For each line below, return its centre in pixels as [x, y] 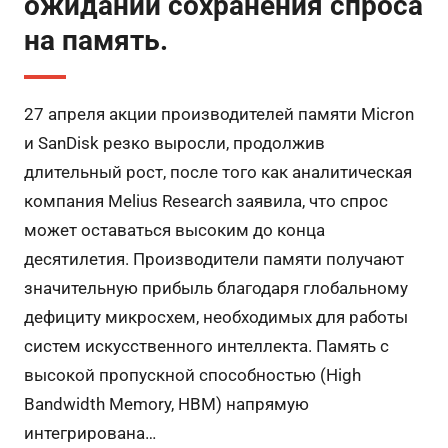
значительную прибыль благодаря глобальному [215, 288]
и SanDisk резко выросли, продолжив [174, 143]
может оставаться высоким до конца [174, 230]
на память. [95, 40]
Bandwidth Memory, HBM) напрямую [166, 404]
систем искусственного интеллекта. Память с [206, 346]
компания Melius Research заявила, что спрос [205, 201]
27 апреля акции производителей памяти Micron [218, 114]
